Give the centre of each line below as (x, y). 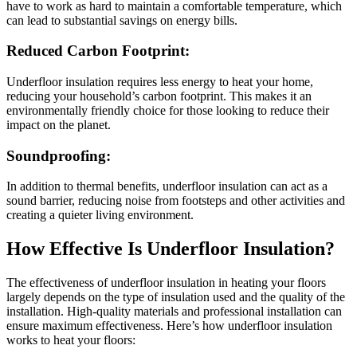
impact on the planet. (59, 125)
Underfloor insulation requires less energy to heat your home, (160, 82)
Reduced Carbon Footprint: (98, 51)
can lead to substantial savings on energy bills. (122, 20)
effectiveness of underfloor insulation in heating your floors (178, 283)
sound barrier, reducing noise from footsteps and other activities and (176, 201)
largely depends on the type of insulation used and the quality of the (176, 297)
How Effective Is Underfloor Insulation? (171, 249)
